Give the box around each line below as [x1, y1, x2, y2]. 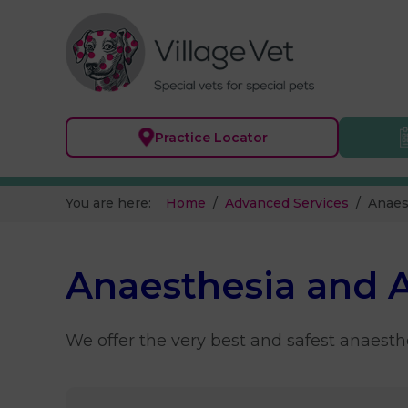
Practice [154, 128, 214, 146]
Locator [213, 128, 268, 146]
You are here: [66, 195, 158, 212]
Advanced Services [225, 195, 349, 212]
